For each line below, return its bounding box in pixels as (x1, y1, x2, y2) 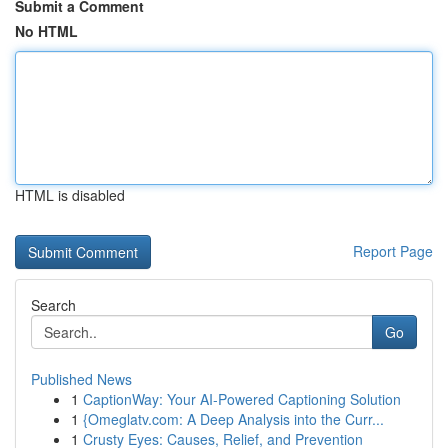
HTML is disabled (15, 185, 125, 205)
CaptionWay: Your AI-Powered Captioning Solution (83, 389, 401, 409)
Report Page (353, 241, 433, 261)
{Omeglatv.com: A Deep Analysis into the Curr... (83, 409, 384, 429)
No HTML (15, 21, 78, 41)
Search (31, 295, 76, 315)
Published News (31, 369, 132, 389)
